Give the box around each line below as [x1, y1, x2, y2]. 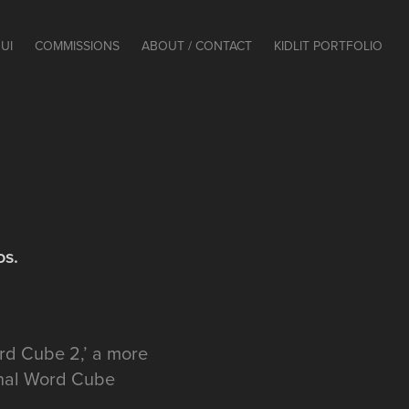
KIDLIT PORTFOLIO [273, 37, 383, 55]
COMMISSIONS [34, 37, 120, 55]
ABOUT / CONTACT [141, 37, 252, 55]
